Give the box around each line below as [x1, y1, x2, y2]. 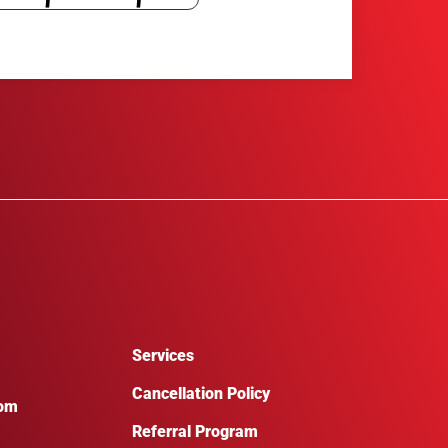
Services [132, 345, 194, 365]
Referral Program [132, 422, 258, 442]
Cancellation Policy [132, 384, 270, 403]
